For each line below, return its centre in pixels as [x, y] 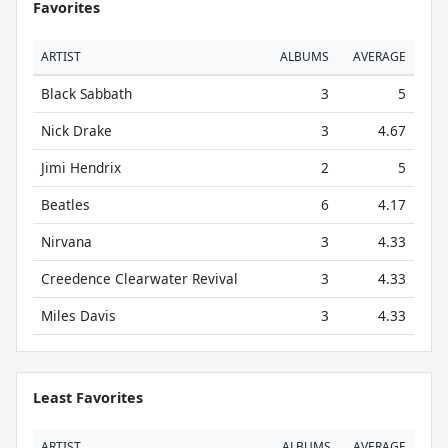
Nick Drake [76, 130]
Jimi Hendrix [81, 167]
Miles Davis [78, 315]
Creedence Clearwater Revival [139, 278]
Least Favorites [88, 397]
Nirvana [66, 241]
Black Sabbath [86, 93]
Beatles [65, 204]
